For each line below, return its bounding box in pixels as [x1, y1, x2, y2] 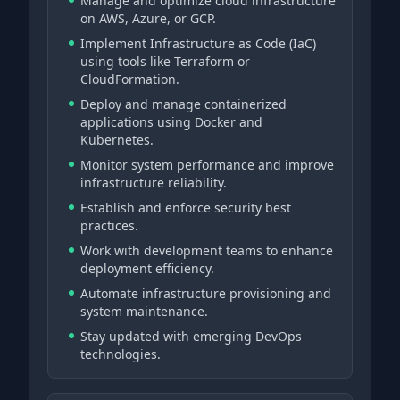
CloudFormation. [80, 71, 179, 87]
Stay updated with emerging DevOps [80, 328, 302, 345]
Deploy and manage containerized [80, 96, 287, 112]
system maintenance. [80, 303, 208, 320]
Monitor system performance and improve [80, 156, 334, 173]
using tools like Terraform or [80, 53, 250, 70]
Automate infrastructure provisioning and [80, 285, 331, 302]
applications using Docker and [80, 113, 262, 130]
